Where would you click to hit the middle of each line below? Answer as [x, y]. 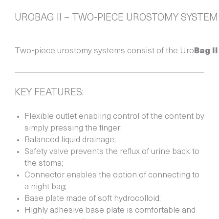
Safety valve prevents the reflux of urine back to [112, 152]
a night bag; [45, 187]
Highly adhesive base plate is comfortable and [110, 211]
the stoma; [44, 164]
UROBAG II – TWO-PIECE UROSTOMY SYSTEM [116, 18]
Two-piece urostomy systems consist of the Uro [104, 51]
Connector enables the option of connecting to [112, 175]
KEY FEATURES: [49, 93]
